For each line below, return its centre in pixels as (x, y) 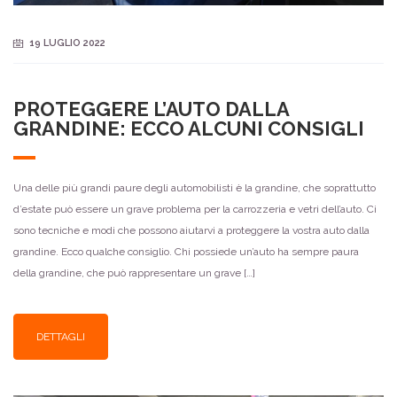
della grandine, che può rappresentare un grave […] (134, 273)
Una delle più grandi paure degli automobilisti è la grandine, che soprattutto (195, 188)
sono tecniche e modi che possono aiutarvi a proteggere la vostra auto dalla (191, 231)
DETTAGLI (61, 337)
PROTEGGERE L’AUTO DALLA (151, 109)
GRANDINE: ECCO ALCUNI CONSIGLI (189, 129)
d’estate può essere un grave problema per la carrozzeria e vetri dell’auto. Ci (195, 210)
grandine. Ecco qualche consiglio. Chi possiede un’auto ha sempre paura (186, 252)
